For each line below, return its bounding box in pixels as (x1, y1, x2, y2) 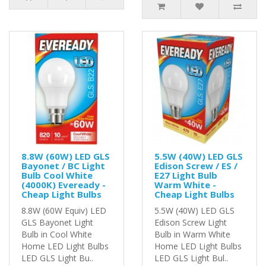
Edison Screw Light (154, 216, 227, 228)
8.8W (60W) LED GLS (21, 150, 110, 162)
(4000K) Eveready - (21, 178, 106, 191)
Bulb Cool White (21, 169, 93, 181)
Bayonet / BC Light (21, 159, 105, 172)
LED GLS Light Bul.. (154, 252, 228, 264)
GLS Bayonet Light (21, 216, 93, 228)
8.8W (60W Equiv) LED (21, 204, 106, 216)
